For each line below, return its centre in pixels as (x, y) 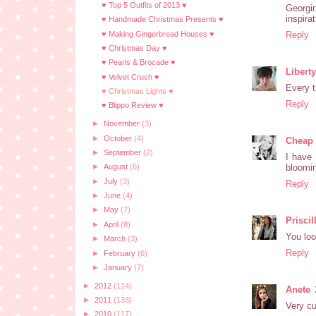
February (120, 253)
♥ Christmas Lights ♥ (137, 91)
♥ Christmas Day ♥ (134, 48)
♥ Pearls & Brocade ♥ (138, 62)
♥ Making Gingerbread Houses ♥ (158, 34)
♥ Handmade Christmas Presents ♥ (162, 19)
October (119, 138)
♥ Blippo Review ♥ (132, 105)
